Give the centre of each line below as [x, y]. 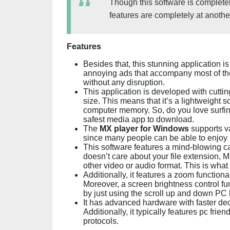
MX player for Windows [144, 129]
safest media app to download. [139, 119]
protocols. [101, 221]
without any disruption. [124, 82]
